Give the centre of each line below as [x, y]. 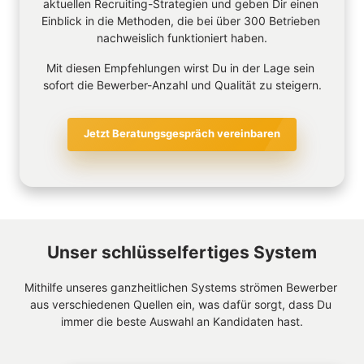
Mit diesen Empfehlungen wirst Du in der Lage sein [180, 68]
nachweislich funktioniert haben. [182, 38]
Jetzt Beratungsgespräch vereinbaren [182, 134]
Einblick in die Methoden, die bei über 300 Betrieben [180, 21]
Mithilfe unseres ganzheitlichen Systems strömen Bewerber [180, 287]
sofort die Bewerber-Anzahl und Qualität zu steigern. [182, 85]
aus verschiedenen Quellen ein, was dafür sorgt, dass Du [180, 304]
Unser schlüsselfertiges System [182, 252]
